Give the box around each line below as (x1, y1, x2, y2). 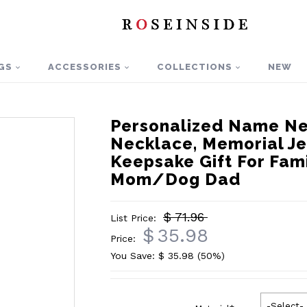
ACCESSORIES (48, 62, 121, 72)
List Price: (110, 212, 157, 223)
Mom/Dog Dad (110, 169, 241, 189)
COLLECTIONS (157, 62, 232, 72)
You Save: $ (110, 250, 169, 261)
